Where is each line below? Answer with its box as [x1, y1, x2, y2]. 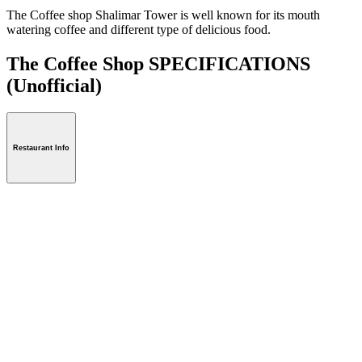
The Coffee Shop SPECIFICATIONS [6, 53, 310, 74]
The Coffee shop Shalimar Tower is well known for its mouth [6, 7, 320, 22]
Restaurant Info [13, 144, 69, 153]
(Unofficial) [6, 74, 102, 96]
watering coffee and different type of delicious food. [6, 22, 271, 36]
